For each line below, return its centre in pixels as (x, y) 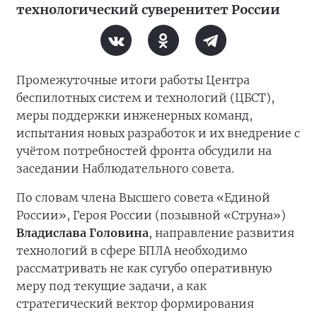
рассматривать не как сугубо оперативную (144, 269)
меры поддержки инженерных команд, (134, 116)
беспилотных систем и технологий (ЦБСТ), (145, 98)
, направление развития (221, 233)
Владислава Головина (82, 233)
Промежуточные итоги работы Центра (133, 80)
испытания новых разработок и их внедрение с (158, 133)
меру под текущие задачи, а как (111, 286)
